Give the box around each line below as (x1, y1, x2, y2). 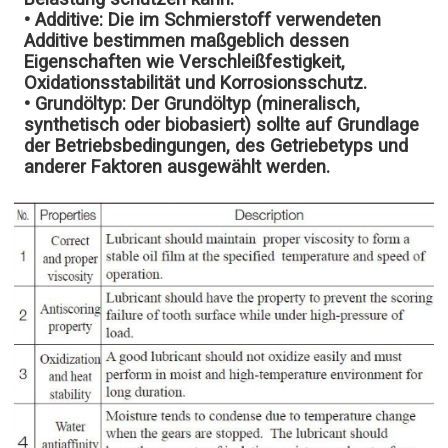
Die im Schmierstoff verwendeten (103, 9, 382, 31)
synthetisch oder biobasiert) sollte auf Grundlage (24, 114, 420, 136)
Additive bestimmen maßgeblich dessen (24, 30, 350, 52)
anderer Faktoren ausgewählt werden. (24, 156, 331, 178)
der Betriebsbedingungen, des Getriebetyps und (24, 135, 409, 157)
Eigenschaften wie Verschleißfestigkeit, (24, 51, 346, 73)
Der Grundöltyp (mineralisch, (126, 93, 361, 115)
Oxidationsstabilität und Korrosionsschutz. (24, 72, 368, 94)
